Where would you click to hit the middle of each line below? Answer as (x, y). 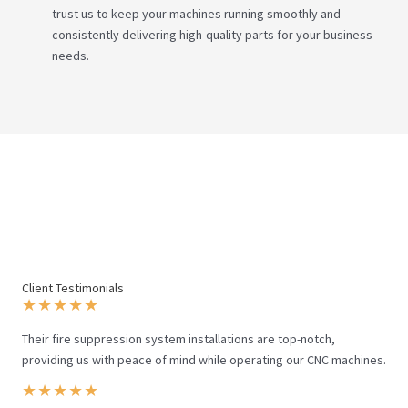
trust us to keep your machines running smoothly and (196, 14)
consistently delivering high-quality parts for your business (212, 35)
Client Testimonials (73, 288)
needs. (71, 56)
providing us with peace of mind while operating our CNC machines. (204, 360)
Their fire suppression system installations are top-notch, (178, 339)
